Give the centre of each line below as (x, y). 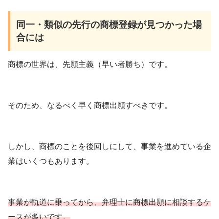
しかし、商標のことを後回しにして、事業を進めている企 (109, 147)
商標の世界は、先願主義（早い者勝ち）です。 (90, 65)
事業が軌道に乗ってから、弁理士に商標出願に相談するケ (109, 202)
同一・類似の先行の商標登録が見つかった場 (109, 24)
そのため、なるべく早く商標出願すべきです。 (90, 106)
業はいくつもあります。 (51, 161)
